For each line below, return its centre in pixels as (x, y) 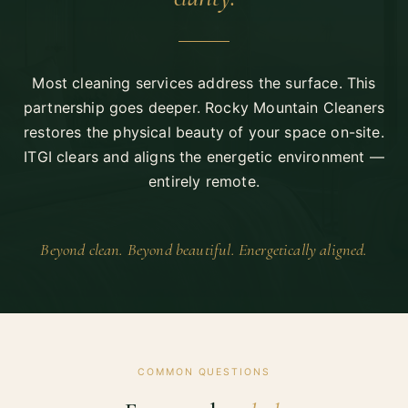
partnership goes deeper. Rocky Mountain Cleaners (204, 108)
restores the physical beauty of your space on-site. (204, 133)
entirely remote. (204, 182)
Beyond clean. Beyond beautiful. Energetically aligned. (204, 250)
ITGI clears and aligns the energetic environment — (204, 157)
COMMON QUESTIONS (204, 372)
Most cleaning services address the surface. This (204, 83)
